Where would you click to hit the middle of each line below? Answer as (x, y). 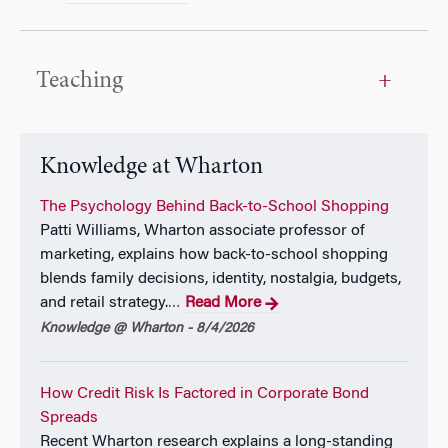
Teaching (79, 82)
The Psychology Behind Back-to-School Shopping (214, 207)
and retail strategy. (104, 303)
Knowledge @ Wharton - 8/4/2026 (147, 329)
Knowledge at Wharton (151, 168)
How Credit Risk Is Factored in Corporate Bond (204, 394)
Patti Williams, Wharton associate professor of (202, 231)
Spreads (69, 418)
